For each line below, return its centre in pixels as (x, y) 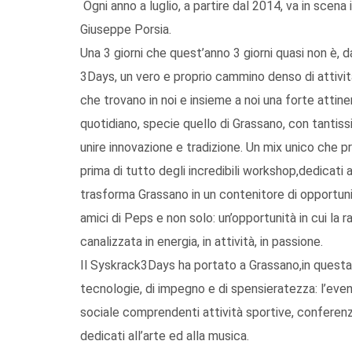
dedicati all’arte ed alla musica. (165, 335)
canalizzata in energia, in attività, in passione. (202, 241)
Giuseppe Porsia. (126, 29)
